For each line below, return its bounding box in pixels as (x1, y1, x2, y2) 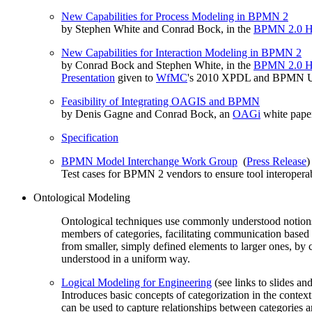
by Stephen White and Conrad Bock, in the (61, 23, 253, 35)
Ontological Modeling (33, 192, 130, 203)
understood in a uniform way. (61, 253, 190, 265)
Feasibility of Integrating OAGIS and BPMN (61, 95, 260, 107)
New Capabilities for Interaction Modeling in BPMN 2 (61, 47, 302, 58)
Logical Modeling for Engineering (61, 276, 212, 288)
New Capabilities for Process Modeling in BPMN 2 (61, 10, 288, 22)
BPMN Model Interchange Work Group (61, 155, 237, 167)
